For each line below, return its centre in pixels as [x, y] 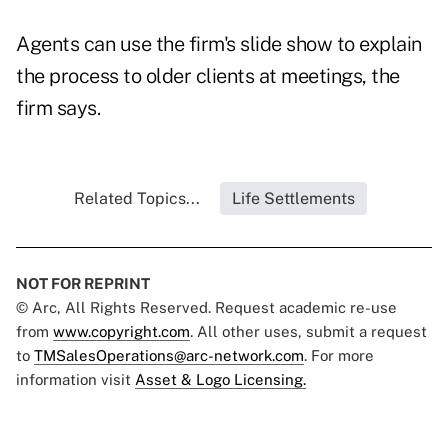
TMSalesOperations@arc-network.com [169, 356]
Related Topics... [136, 199]
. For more [339, 356]
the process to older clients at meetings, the [208, 76]
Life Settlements [293, 199]
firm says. [58, 108]
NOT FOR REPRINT [83, 284]
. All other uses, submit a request [308, 332]
